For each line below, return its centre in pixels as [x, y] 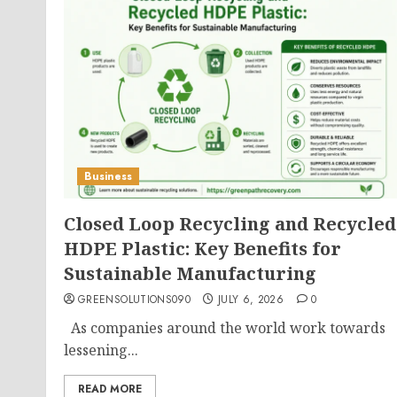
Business [108, 176]
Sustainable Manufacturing [190, 273]
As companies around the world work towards [225, 328]
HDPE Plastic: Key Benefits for [202, 249]
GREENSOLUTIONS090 [135, 300]
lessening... [101, 350]
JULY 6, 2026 [251, 300]
